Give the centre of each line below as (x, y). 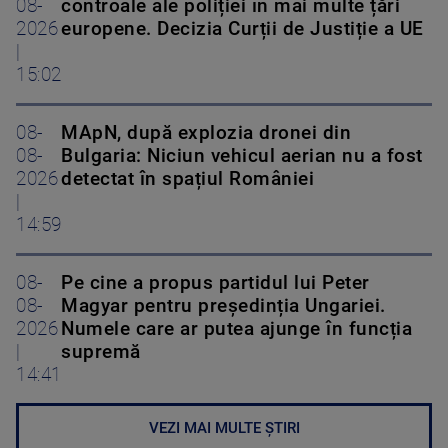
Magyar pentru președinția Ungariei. (223, 306)
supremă (101, 352)
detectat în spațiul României (187, 179)
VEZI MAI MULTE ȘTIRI (224, 428)
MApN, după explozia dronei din (206, 133)
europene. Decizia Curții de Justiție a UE (242, 29)
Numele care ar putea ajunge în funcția (236, 329)
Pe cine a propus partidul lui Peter (215, 283)
